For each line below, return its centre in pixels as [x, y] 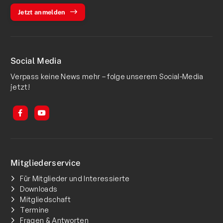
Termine [35, 209]
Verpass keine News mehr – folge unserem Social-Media [107, 76]
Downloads [39, 188]
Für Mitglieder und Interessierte [75, 178]
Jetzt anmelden [42, 12]
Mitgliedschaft [46, 199]
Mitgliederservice [46, 163]
